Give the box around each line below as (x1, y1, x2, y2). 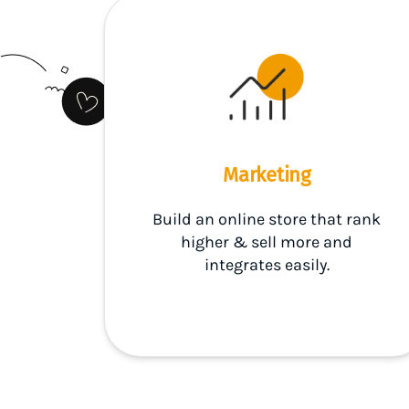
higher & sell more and (181, 232, 352, 252)
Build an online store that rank (152, 209, 381, 229)
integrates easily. (204, 255, 330, 275)
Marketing (222, 163, 311, 187)
